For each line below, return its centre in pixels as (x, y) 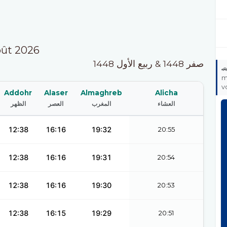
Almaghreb (101, 93)
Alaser (56, 93)
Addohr (18, 93)
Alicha (166, 93)
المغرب (101, 104)
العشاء (166, 104)
